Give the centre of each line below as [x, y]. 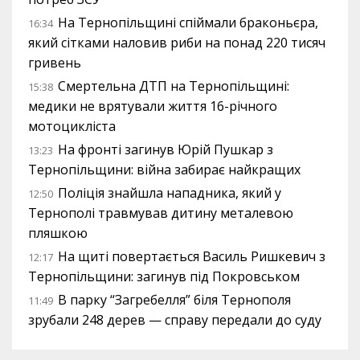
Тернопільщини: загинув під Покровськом [164, 276]
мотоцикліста [72, 126]
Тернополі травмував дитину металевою [161, 213]
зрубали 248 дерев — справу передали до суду [175, 320]
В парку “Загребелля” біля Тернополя [174, 300]
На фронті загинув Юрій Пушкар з [166, 149]
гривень [55, 63]
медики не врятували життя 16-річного [153, 106]
